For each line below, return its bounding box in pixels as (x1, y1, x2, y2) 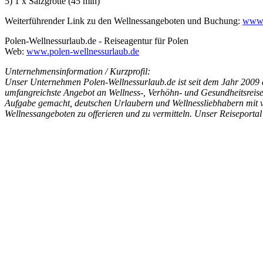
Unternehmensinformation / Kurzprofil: (5, 66, 150, 76)
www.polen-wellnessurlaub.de (26, 46, 139, 56)
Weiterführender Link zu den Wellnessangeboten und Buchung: (5, 15, 242, 26)
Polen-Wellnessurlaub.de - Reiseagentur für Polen (5, 35, 188, 46)
